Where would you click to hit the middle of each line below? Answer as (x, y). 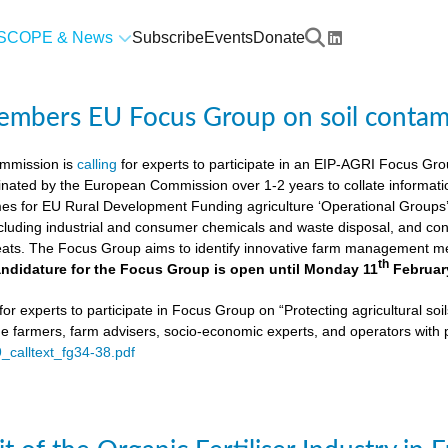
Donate (278, 37)
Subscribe (167, 37)
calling (97, 164)
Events (228, 37)
